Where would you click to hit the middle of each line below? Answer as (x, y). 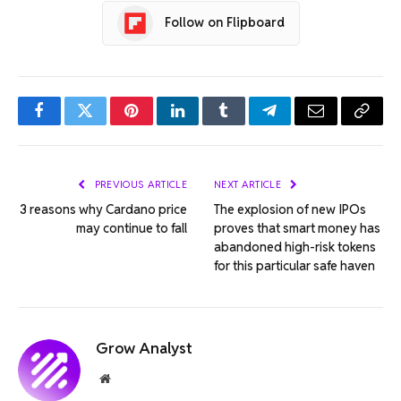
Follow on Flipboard (224, 23)
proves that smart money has (297, 228)
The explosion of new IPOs (290, 209)
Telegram (299, 124)
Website (129, 377)
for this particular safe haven (294, 265)
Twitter (107, 124)
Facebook (69, 124)
